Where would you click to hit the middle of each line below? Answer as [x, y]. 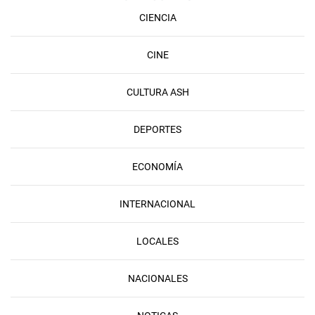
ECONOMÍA [157, 166]
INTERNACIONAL [157, 204]
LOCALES [157, 241]
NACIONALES [157, 278]
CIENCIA [157, 17]
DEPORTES [157, 129]
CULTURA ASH [157, 92]
